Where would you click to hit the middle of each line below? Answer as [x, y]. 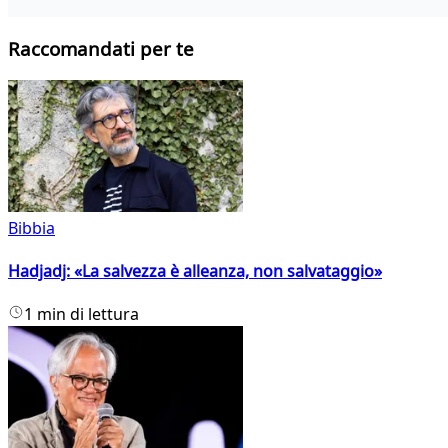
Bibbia [31, 227]
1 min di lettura [81, 314]
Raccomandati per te [101, 49]
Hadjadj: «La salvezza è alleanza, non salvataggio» [195, 271]
